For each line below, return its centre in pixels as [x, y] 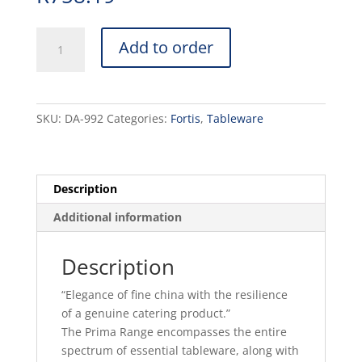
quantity [58, 204]
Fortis [185, 119]
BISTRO [55, 111]
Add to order [166, 48]
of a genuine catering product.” [145, 314]
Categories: [138, 119]
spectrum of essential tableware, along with [180, 351]
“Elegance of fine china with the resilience [174, 295]
